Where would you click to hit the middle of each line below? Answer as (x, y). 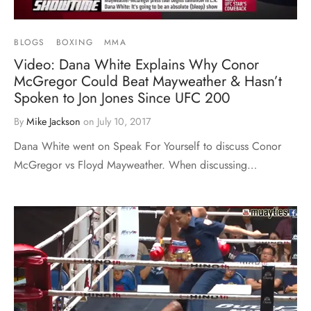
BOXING (75, 43)
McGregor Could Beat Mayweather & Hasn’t (148, 82)
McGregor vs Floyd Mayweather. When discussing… (135, 165)
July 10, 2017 (124, 122)
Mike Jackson (53, 122)
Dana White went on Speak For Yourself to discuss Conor (148, 146)
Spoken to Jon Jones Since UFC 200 (122, 98)
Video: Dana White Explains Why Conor (136, 65)
